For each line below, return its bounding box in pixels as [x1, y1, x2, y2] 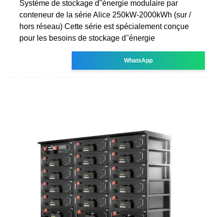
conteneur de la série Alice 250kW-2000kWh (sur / [19, 10, 191, 19]
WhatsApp [124, 57, 153, 64]
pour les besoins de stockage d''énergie [19, 33, 155, 42]
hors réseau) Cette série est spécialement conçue [19, 22, 189, 31]
